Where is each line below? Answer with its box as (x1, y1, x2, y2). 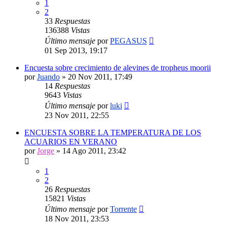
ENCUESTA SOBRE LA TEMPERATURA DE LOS (24, 128, 201, 137)
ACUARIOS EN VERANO (24, 137, 117, 146)
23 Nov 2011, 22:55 (45, 110, 109, 120)
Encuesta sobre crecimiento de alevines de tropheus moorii (24, 63, 211, 72)
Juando (37, 72, 60, 81)
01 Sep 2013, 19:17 (45, 46, 107, 55)
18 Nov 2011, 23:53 (45, 214, 109, 223)
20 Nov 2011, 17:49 (68, 72, 132, 81)
